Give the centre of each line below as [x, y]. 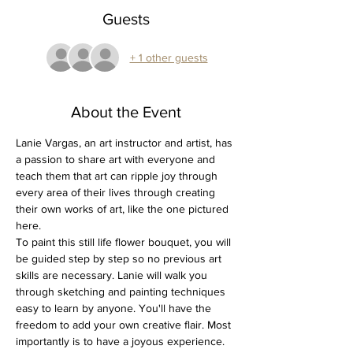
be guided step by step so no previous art [120, 258]
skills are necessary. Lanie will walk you [113, 275]
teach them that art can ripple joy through [118, 176]
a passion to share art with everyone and [117, 159]
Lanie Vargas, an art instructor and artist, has [126, 143]
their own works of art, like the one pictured [124, 209]
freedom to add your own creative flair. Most [125, 325]
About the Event [126, 112]
